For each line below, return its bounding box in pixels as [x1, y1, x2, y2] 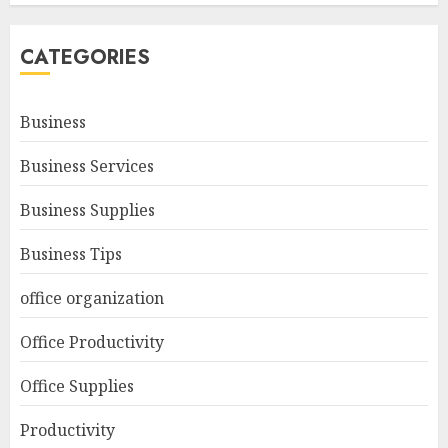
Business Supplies [20, 198, 155, 221]
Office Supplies [20, 374, 134, 397]
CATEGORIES [20, 42, 150, 72]
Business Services [20, 154, 154, 177]
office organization [20, 286, 164, 309]
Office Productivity [20, 330, 164, 353]
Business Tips [20, 242, 122, 265]
